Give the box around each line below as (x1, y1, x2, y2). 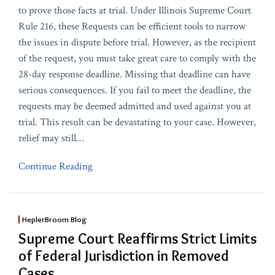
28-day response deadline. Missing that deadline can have (18, 68, 250, 82)
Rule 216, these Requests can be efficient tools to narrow (18, 20, 246, 34)
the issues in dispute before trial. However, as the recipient (18, 36, 256, 50)
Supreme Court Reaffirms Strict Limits (18, 230, 257, 248)
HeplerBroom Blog (21, 214, 87, 225)
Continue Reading (18, 160, 93, 174)
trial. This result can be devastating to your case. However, (18, 115, 256, 130)
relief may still (18, 131, 76, 145)
